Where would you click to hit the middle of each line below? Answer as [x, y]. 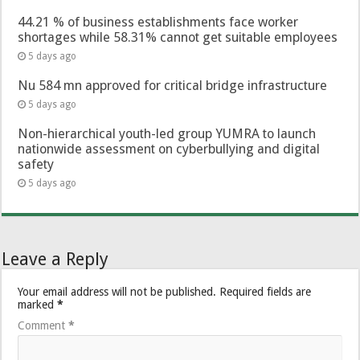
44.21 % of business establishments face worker [158, 22]
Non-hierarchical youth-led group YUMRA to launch [167, 134]
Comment [43, 326]
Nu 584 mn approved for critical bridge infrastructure [173, 86]
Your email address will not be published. [117, 292]
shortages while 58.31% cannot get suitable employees [178, 38]
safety [36, 165]
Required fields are [266, 292]
